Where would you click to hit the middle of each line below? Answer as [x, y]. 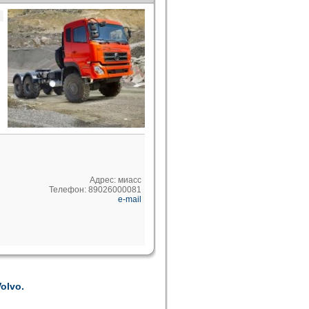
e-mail [130, 199]
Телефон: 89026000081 [95, 190]
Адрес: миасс [116, 180]
